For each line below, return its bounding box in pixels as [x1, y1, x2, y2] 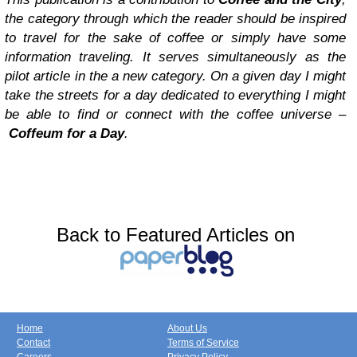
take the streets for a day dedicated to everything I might [5, 88, 346, 103]
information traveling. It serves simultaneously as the [5, 49, 346, 65]
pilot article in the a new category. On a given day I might [5, 69, 346, 84]
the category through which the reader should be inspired [5, 11, 346, 26]
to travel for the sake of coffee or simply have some [5, 30, 346, 45]
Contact [17, 337, 50, 348]
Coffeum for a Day [9, 126, 124, 141]
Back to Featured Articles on [56, 224, 295, 245]
